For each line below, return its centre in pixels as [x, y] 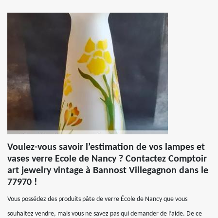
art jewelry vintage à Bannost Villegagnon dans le [108, 171]
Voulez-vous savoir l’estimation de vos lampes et [106, 147]
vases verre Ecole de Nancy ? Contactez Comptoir [107, 159]
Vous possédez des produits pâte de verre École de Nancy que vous [97, 199]
